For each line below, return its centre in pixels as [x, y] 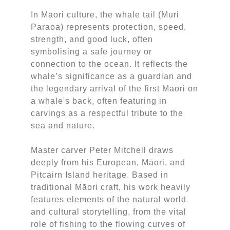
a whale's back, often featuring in [99, 101]
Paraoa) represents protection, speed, [108, 27]
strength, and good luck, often [92, 39]
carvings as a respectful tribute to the [107, 113]
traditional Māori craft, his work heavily [110, 187]
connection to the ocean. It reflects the [109, 64]
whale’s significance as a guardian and [111, 76]
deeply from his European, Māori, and [108, 162]
